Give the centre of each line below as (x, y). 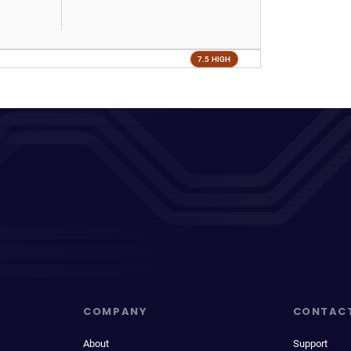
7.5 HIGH (214, 59)
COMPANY (116, 311)
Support (310, 344)
